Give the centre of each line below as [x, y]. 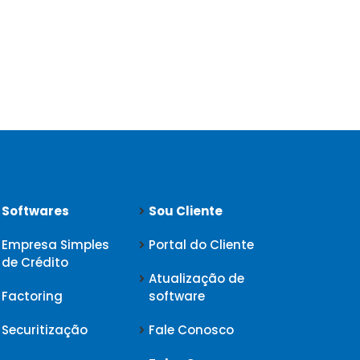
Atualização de [197, 278]
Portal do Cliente [202, 244]
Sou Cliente [186, 211]
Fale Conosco [192, 329]
